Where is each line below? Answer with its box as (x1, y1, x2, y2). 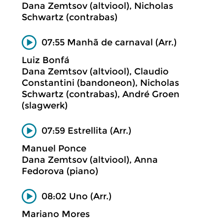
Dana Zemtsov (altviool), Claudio (22, 66, 169, 77)
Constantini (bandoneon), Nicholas (22, 77, 179, 88)
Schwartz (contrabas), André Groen (22, 89, 180, 100)
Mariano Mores (22, 209, 90, 220)
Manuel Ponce (22, 143, 86, 154)
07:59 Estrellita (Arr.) (41, 125, 131, 136)
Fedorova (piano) (22, 166, 98, 177)
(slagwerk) (22, 100, 68, 111)
